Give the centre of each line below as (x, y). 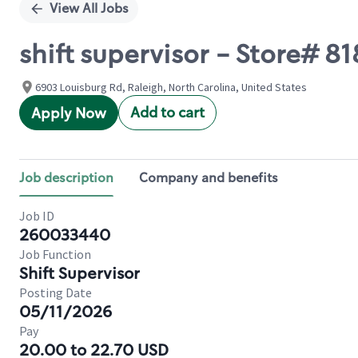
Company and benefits (209, 178)
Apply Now (69, 113)
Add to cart (167, 113)
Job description (66, 178)
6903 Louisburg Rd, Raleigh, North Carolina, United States (171, 87)
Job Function (55, 254)
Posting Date (56, 292)
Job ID (37, 216)
